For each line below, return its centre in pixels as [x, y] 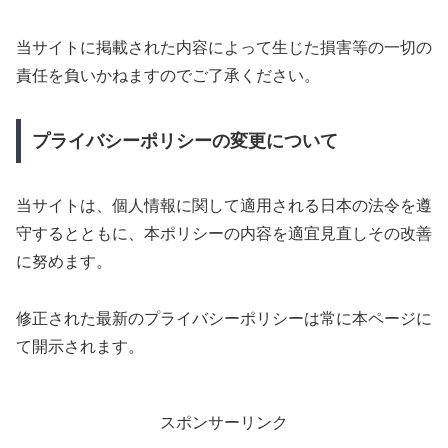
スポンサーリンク [224, 422]
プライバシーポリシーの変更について [184, 140]
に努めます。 [64, 261]
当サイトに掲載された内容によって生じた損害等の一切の [224, 48]
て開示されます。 [80, 346]
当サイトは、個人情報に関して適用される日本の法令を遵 [224, 205]
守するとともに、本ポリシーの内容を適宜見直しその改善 [224, 233]
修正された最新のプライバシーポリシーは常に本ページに [224, 318]
